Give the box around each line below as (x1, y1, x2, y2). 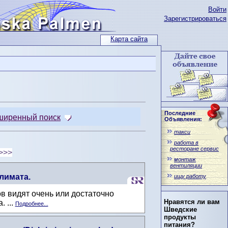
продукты (164, 213, 196, 221)
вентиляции (170, 162, 202, 168)
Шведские (164, 206, 197, 214)
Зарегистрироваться (164, 15, 226, 22)
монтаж (174, 156, 196, 162)
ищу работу (174, 173, 206, 179)
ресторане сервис (170, 146, 219, 152)
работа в (174, 139, 198, 146)
